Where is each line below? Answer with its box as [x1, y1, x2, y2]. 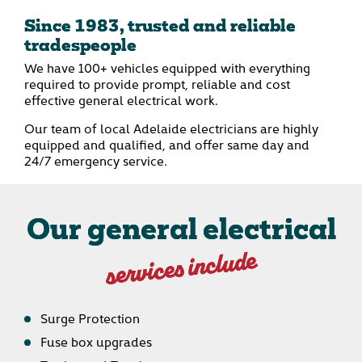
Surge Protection [40, 308, 140, 326]
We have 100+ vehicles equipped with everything [24, 57, 310, 76]
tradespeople [24, 38, 137, 55]
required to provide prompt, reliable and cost [24, 74, 290, 92]
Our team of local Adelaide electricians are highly [24, 118, 318, 137]
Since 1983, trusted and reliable [24, 19, 296, 36]
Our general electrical [26, 217, 336, 246]
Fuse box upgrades [40, 331, 152, 350]
